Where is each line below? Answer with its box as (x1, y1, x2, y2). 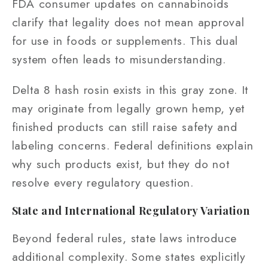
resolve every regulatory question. (11, 173, 194, 191)
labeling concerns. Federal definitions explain (11, 136, 254, 154)
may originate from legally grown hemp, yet (11, 99, 245, 117)
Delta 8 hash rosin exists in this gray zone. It (11, 81, 249, 98)
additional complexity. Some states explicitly (11, 248, 246, 265)
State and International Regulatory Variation (11, 203, 250, 218)
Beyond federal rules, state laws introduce (11, 229, 237, 246)
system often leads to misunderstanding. (11, 51, 226, 68)
